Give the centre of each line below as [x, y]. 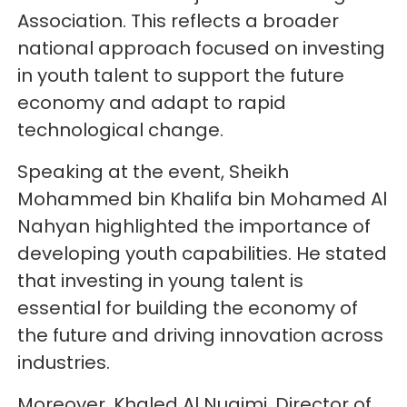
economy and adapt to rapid [152, 103]
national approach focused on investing [202, 49]
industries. [64, 363]
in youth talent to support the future [181, 76]
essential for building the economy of [188, 308]
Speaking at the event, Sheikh [154, 172]
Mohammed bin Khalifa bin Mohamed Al [203, 199]
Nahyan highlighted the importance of [194, 227]
